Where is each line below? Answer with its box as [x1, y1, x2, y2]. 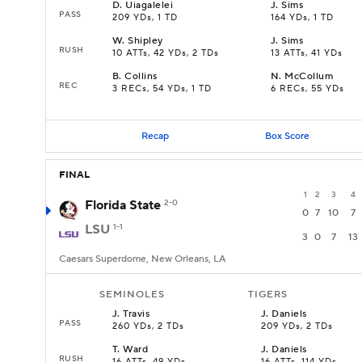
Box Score [264, 129, 309, 142]
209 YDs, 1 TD [112, 12, 178, 23]
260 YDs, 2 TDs [112, 321, 184, 332]
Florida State [85, 197, 161, 213]
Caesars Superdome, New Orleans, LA [59, 253, 226, 265]
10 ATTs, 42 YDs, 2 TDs [112, 48, 219, 59]
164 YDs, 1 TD [271, 12, 334, 23]
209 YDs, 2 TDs [261, 321, 333, 332]
